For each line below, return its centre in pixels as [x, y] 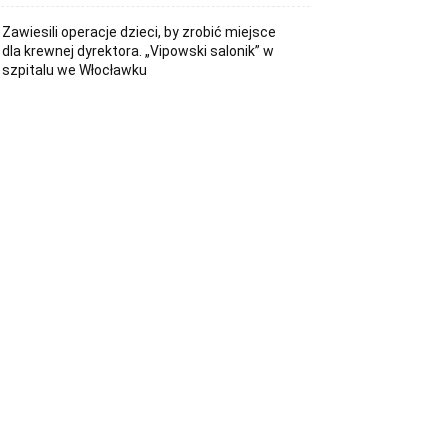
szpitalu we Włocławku [75, 69]
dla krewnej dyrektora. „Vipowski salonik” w [138, 50]
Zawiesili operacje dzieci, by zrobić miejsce [139, 31]
